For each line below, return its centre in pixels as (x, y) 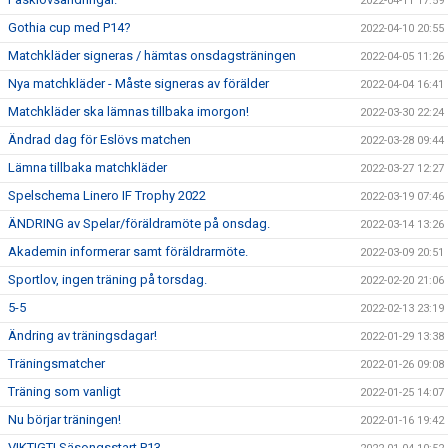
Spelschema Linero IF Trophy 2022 (107, 195)
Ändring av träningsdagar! (82, 335)
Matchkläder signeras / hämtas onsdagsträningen (152, 55)
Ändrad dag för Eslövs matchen (99, 139)
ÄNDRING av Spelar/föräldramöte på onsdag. (139, 223)
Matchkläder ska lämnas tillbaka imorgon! (128, 111)
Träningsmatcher (56, 363)
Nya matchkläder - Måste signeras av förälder (138, 83)
